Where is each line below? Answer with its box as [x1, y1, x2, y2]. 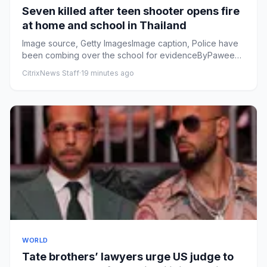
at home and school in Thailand [22, 18, 187, 32]
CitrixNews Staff [22, 68, 79, 77]
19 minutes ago [81, 68, 134, 77]
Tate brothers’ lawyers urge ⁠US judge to [22, 250, 234, 263]
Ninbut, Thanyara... [22, 61, 95, 72]
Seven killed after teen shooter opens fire [22, 4, 240, 17]
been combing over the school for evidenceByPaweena [22, 49, 244, 60]
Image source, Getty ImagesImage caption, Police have [22, 38, 238, 48]
